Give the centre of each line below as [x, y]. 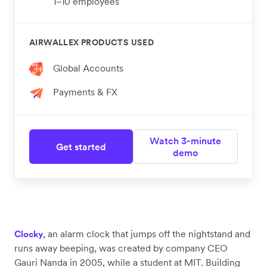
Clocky [29, 234]
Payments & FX [85, 92]
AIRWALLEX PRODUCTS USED [92, 43]
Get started [81, 147]
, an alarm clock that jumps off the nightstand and [147, 234]
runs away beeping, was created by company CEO [121, 248]
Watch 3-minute [185, 141]
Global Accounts [88, 68]
